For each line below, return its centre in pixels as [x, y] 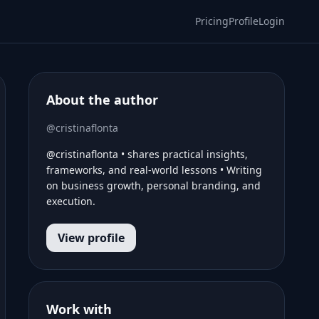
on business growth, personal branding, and [153, 185]
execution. [71, 201]
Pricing [212, 21]
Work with [79, 309]
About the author [102, 100]
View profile [91, 238]
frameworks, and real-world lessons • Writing [154, 170]
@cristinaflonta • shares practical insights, [147, 154]
